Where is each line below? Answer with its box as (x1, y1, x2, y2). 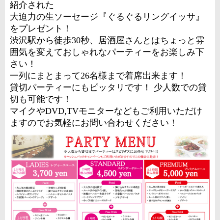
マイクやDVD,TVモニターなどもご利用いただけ (10, 106, 202, 116)
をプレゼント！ (10, 24, 72, 33)
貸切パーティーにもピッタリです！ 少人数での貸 (10, 82, 207, 92)
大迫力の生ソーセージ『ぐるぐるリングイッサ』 (10, 12, 204, 22)
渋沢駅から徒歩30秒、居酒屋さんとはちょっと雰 (10, 35, 204, 45)
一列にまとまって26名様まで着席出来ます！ (10, 71, 187, 81)
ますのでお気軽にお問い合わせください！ (10, 118, 178, 128)
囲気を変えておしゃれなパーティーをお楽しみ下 (10, 47, 204, 57)
